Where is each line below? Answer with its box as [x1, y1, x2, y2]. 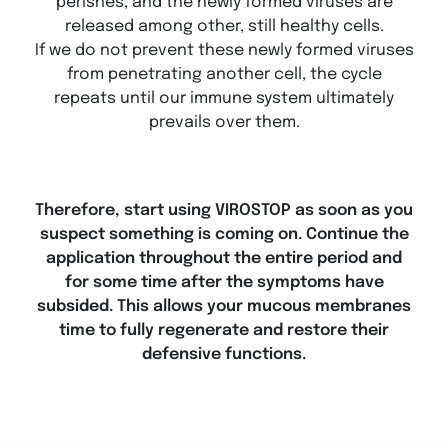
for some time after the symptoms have [64, 274, 384, 292]
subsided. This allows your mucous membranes [37, 298, 411, 316]
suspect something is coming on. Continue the [39, 226, 409, 244]
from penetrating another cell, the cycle [66, 66, 382, 84]
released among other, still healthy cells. [64, 18, 384, 36]
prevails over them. [148, 114, 300, 132]
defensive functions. [142, 346, 306, 364]
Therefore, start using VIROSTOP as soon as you [35, 202, 413, 220]
